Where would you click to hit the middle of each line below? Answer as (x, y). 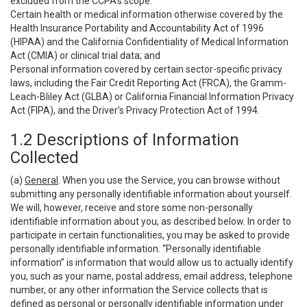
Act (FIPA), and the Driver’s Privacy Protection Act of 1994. (135, 110)
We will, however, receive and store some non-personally (132, 208)
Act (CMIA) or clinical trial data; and (85, 56)
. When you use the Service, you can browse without (169, 180)
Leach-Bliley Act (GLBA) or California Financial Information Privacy (152, 97)
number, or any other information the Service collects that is (139, 290)
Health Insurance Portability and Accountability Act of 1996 (137, 28)
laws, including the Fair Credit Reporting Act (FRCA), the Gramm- (148, 83)
